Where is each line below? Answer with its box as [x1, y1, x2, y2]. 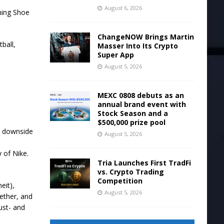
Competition [97, 176, 142, 185]
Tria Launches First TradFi [97, 158, 191, 167]
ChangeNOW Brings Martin [97, 32, 194, 41]
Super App [97, 50, 134, 59]
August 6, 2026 [104, 4, 142, 11]
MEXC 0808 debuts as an [97, 90, 184, 100]
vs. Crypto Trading [97, 167, 164, 176]
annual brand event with [97, 99, 186, 109]
